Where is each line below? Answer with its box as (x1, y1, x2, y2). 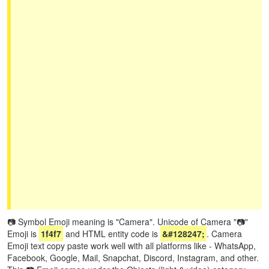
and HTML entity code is (63, 228, 160, 240)
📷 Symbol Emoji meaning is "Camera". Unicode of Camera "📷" (7, 216, 248, 228)
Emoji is (7, 228, 39, 240)
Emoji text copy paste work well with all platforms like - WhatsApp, (7, 240, 256, 252)
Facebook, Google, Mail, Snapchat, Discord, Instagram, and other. (7, 252, 259, 264)
